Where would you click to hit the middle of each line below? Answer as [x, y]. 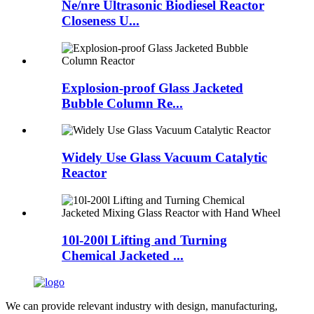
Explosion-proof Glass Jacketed [152, 88]
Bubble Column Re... [122, 103]
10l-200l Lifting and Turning [144, 240]
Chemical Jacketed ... [123, 255]
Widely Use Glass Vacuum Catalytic [164, 158]
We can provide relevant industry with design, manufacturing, [142, 306]
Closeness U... [101, 21]
